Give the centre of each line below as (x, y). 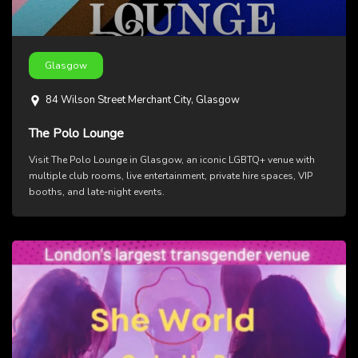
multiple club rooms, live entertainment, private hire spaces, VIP (171, 176)
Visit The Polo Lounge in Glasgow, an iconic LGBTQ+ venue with (172, 160)
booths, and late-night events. (97, 192)
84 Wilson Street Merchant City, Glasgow (143, 100)
